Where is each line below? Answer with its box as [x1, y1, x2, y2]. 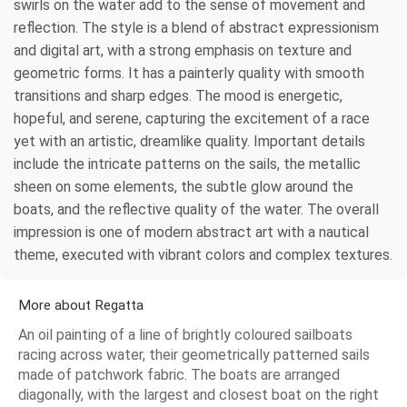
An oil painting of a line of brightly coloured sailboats [18, 326, 352, 344]
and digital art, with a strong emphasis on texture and [14, 42, 352, 60]
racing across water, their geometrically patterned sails [18, 346, 370, 364]
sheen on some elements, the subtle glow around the [14, 178, 353, 196]
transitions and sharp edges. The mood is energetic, [14, 87, 342, 105]
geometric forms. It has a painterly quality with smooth [14, 65, 364, 83]
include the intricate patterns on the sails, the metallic [14, 155, 361, 174]
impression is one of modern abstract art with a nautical [14, 223, 369, 242]
